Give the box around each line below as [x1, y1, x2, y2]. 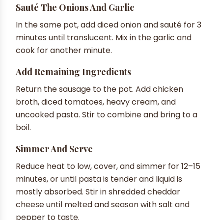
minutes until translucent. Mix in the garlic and [16, 31, 192, 43]
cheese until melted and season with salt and [16, 198, 190, 210]
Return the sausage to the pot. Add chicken [16, 83, 183, 95]
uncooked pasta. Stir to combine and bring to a [16, 109, 197, 120]
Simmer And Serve [16, 142, 93, 155]
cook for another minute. [16, 44, 112, 56]
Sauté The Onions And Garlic [16, 1, 134, 13]
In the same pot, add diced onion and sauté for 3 [16, 19, 201, 30]
